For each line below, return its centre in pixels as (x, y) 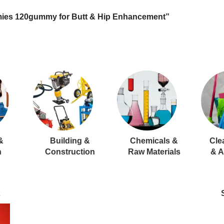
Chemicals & (154, 141)
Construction (70, 152)
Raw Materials (154, 152)
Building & (70, 141)
